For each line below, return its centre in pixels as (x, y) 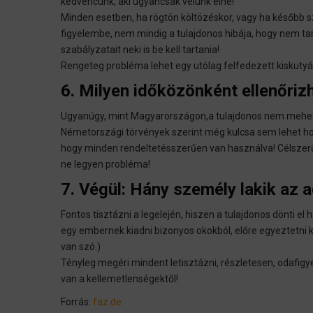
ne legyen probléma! (107, 164)
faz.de (107, 301)
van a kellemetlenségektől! (119, 278)
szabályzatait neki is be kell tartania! (141, 49)
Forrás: (77, 301)
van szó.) (81, 246)
